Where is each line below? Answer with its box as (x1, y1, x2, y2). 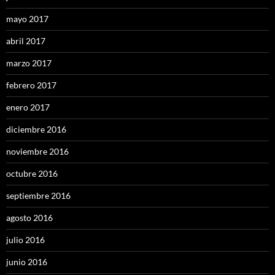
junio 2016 (6, 256, 47, 267)
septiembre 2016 (6, 190, 71, 201)
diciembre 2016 (6, 123, 66, 134)
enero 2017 (6, 101, 50, 112)
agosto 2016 (6, 212, 53, 223)
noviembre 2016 (6, 145, 69, 157)
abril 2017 (6, 35, 45, 46)
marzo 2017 (6, 57, 52, 68)
